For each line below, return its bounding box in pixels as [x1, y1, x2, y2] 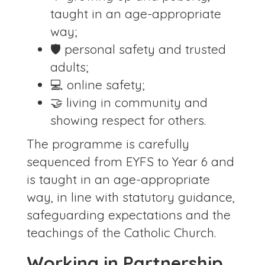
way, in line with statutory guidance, [27, 189, 235, 205]
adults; [50, 59, 89, 75]
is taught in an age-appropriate [27, 172, 210, 188]
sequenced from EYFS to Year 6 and [27, 154, 234, 170]
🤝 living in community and [50, 95, 208, 111]
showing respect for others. [50, 112, 206, 128]
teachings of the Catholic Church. [27, 225, 216, 241]
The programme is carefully [27, 136, 189, 152]
